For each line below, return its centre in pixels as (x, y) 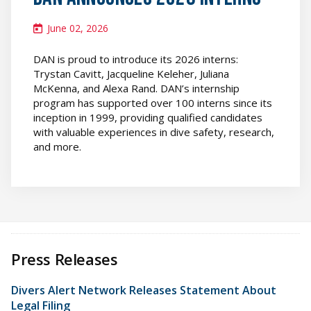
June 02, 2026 (78, 28)
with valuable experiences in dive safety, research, (154, 132)
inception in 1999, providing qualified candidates (148, 117)
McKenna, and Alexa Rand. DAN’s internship (136, 88)
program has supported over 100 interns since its (153, 102)
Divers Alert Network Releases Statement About (144, 290)
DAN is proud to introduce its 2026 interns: (136, 59)
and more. (57, 146)
